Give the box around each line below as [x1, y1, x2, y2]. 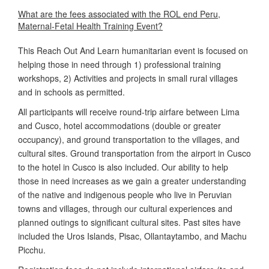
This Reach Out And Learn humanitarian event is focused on [18, 44, 248, 56]
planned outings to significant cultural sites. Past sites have [18, 216, 241, 228]
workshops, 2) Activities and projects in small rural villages [18, 71, 238, 84]
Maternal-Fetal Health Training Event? [18, 19, 163, 32]
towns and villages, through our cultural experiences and [18, 202, 232, 214]
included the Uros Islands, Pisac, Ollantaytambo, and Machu [18, 229, 247, 242]
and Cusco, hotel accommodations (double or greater [18, 119, 221, 131]
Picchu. [18, 243, 46, 256]
